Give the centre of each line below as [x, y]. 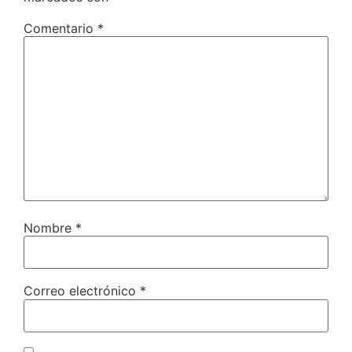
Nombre [49, 227]
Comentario [60, 28]
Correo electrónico [82, 291]
